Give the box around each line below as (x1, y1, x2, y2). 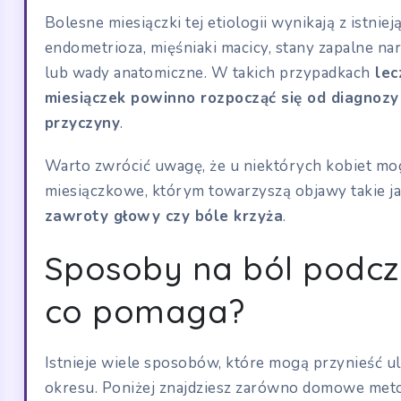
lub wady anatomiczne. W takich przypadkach (44, 62, 371, 83)
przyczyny (44, 112, 121, 133)
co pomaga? (44, 290, 245, 331)
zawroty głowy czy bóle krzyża (44, 205, 284, 226)
